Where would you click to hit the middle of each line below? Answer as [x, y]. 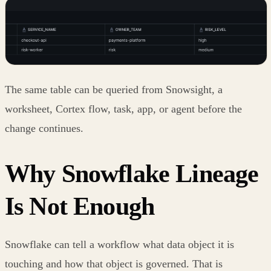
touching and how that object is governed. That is [114, 263]
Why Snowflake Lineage [132, 173]
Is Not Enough [80, 206]
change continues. [44, 128]
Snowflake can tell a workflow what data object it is [119, 244]
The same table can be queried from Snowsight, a [114, 89]
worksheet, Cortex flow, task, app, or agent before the [123, 109]
